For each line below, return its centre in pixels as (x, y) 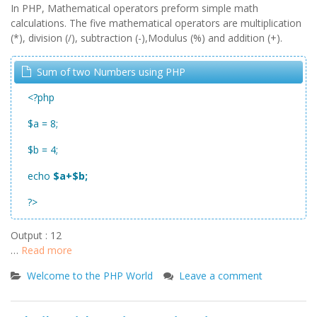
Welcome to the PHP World (90, 276)
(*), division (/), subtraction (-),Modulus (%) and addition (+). (146, 38)
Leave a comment (221, 276)
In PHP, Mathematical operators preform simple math (134, 8)
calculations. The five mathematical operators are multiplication (156, 23)
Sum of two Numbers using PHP (111, 72)
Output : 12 (36, 235)
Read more (47, 250)
